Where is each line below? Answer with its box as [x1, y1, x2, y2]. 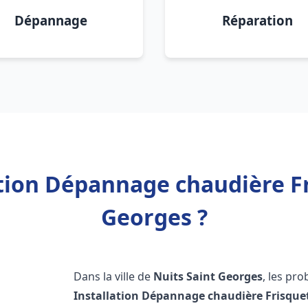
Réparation [221, 12, 293, 29]
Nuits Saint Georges [153, 269, 263, 284]
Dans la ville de [74, 269, 154, 284]
